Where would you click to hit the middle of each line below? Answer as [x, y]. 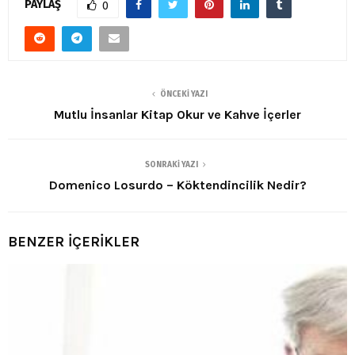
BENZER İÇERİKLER [74, 241]
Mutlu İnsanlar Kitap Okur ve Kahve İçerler [177, 114]
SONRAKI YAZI [171, 164]
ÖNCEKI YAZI [184, 94]
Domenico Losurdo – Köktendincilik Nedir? [177, 185]
